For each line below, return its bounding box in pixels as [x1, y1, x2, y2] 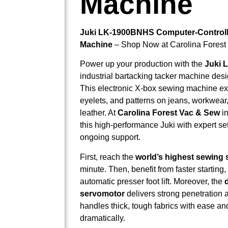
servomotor [80, 189, 125, 198]
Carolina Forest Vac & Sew [118, 108, 220, 118]
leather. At [80, 108, 118, 118]
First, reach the [80, 152, 135, 161]
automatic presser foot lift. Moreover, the [80, 177, 224, 186]
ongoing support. [80, 133, 140, 142]
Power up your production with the [80, 60, 205, 69]
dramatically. [80, 213, 125, 222]
